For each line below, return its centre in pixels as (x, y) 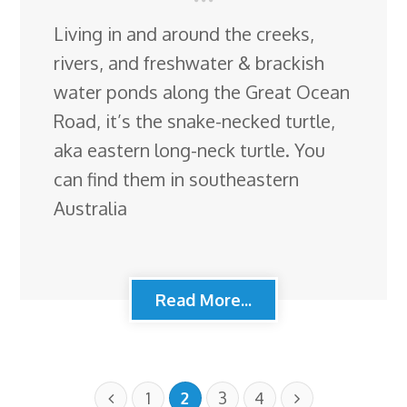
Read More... (203, 299)
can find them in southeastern (177, 179)
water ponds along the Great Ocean (202, 91)
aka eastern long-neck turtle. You (190, 149)
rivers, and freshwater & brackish (189, 62)
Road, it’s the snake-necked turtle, (195, 120)
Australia (91, 208)
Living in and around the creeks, (184, 33)
